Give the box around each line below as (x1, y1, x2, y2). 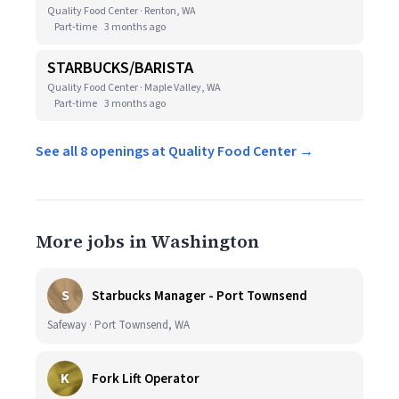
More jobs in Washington (36, 229, 259, 254)
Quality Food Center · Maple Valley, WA (47, 80, 221, 95)
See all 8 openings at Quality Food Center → (36, 142, 313, 161)
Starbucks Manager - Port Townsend (92, 286, 307, 305)
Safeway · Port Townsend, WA (47, 317, 190, 333)
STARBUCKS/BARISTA (47, 57, 193, 79)
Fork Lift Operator (92, 369, 199, 388)
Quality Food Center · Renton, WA (47, 4, 196, 19)
